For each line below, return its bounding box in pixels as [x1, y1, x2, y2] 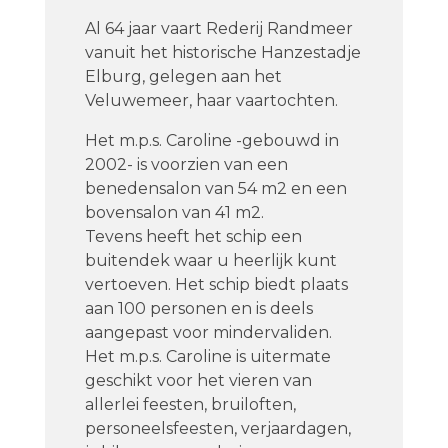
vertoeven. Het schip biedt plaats [84, 275, 348, 294]
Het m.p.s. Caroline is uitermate [84, 347, 331, 366]
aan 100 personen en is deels [84, 299, 313, 318]
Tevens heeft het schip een [84, 227, 302, 246]
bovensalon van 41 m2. [84, 203, 264, 222]
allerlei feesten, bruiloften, [84, 395, 296, 414]
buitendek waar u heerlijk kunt [84, 251, 337, 270]
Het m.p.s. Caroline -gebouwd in [84, 131, 339, 150]
